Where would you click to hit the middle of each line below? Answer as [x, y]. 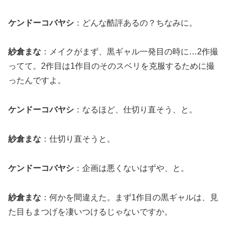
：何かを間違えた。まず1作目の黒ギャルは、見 [130, 197]
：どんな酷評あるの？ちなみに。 [136, 23]
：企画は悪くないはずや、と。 [131, 168]
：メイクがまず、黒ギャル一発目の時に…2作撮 [130, 52]
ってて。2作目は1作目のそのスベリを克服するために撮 [111, 66]
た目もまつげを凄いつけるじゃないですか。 [90, 212]
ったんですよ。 [37, 81]
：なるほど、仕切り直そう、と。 [136, 110]
